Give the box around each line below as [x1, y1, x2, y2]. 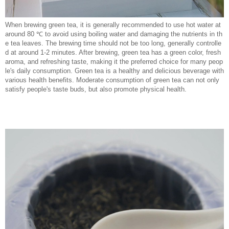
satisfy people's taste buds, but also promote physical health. [5, 85, 187, 93]
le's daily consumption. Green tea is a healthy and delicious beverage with [5, 66, 224, 75]
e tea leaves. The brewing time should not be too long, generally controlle [5, 39, 221, 47]
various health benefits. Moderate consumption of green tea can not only [5, 76, 219, 84]
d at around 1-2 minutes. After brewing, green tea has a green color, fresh [5, 48, 221, 56]
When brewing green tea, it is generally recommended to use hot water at [5, 20, 221, 29]
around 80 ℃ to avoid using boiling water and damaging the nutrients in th [5, 30, 222, 38]
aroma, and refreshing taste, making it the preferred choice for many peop [5, 57, 223, 65]
